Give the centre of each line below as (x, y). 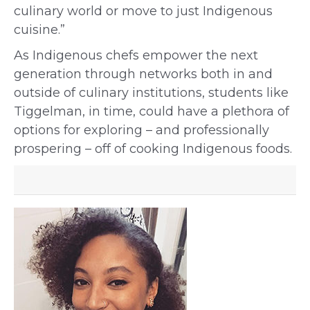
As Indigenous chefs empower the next (136, 55)
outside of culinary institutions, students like (151, 93)
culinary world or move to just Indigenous (143, 11)
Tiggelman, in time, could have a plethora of (152, 111)
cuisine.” (39, 30)
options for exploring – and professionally (142, 130)
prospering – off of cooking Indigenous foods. (153, 149)
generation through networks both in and (143, 74)
